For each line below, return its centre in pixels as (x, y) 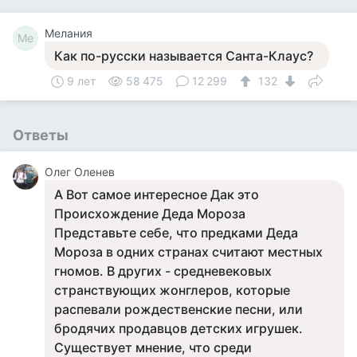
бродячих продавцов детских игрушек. (178, 328)
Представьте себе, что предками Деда (176, 233)
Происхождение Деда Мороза (150, 214)
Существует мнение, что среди (153, 347)
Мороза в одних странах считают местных (188, 252)
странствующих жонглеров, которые (172, 290)
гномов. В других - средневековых (163, 271)
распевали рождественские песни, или (178, 309)
